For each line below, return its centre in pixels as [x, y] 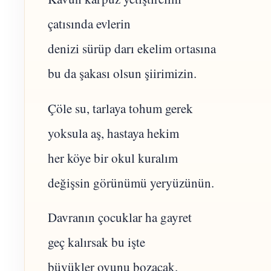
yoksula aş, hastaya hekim [113, 133]
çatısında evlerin [89, 23]
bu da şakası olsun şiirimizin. [122, 73]
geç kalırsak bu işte [96, 242]
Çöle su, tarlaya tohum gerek [120, 108]
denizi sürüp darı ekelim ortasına [132, 48]
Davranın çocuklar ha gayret [120, 217]
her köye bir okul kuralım [113, 158]
